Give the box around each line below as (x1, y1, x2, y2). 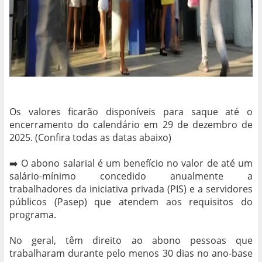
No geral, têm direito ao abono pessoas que (9, 234, 253, 247)
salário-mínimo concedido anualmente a (9, 170, 253, 183)
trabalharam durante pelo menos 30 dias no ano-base (9, 247, 253, 260)
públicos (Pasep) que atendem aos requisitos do (9, 195, 253, 209)
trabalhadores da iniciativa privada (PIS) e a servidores (9, 182, 253, 196)
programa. (9, 208, 56, 222)
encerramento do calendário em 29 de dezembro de (9, 118, 253, 132)
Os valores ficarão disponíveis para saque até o (9, 105, 253, 119)
